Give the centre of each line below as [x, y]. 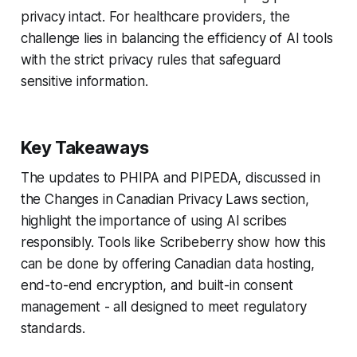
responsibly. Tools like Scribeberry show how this [173, 242]
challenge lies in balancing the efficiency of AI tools [177, 38]
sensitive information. [84, 81]
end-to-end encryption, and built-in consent [157, 285]
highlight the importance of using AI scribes [154, 220]
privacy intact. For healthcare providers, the [155, 16]
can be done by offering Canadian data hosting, [167, 263]
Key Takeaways [84, 147]
